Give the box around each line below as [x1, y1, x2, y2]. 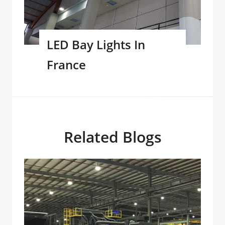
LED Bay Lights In [47, 36, 145, 53]
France [47, 56, 86, 73]
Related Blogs [63, 126, 162, 147]
